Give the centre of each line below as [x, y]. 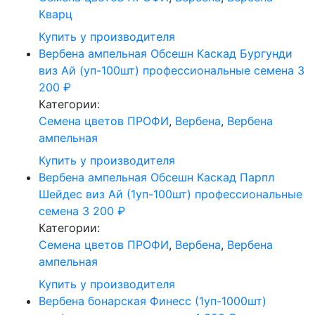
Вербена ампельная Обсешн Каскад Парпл [156, 177]
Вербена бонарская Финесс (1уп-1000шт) [153, 301]
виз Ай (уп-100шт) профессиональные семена [166, 70]
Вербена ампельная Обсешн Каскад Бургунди [166, 53]
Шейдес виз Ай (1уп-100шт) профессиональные [171, 194]
